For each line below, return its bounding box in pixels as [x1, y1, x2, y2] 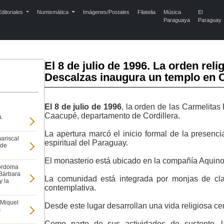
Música [163, 9, 181, 15]
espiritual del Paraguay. [44, 138, 128, 147]
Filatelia [137, 9, 155, 15]
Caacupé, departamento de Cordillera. [44, 111, 180, 120]
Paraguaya [163, 17, 190, 23]
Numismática [37, 9, 70, 15]
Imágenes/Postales [82, 9, 129, 15]
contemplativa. [44, 183, 96, 192]
